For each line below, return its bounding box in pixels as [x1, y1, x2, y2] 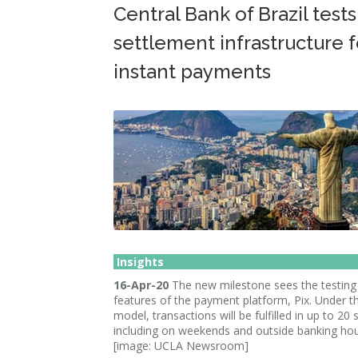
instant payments [113, 60, 271, 83]
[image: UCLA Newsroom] [113, 338, 249, 353]
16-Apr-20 [113, 277, 169, 292]
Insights [113, 254, 164, 269]
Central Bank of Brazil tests [113, 2, 356, 26]
